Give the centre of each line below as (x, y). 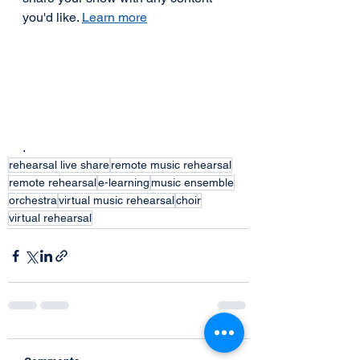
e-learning (124, 183)
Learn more (115, 17)
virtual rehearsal (50, 218)
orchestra (33, 200)
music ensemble (192, 183)
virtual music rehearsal (117, 200)
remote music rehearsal (171, 165)
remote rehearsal (53, 183)
